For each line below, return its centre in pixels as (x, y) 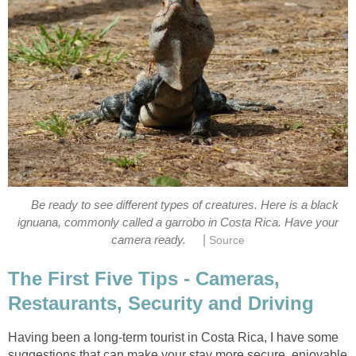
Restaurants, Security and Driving (161, 303)
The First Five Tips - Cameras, (144, 278)
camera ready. (149, 240)
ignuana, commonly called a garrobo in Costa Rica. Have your (178, 223)
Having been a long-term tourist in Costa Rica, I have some (173, 337)
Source (226, 241)
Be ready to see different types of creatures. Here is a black (184, 205)
